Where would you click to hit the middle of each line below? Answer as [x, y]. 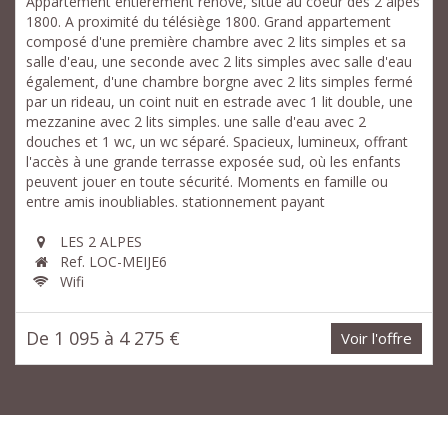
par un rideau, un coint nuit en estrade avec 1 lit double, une [219, 102]
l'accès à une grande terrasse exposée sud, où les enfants [213, 162]
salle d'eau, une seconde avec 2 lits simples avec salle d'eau [219, 62]
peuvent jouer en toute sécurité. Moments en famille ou [207, 182]
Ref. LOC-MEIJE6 [111, 262]
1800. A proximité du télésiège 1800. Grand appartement [208, 22]
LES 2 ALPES [99, 242]
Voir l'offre [376, 338]
